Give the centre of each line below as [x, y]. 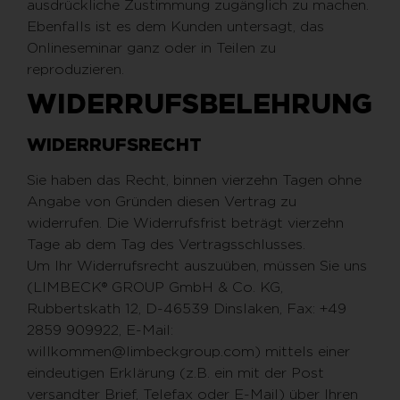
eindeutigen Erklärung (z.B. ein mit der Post [175, 373]
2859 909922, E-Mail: [100, 330]
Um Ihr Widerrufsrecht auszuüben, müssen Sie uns [197, 266]
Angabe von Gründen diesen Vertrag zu [162, 201]
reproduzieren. [75, 69]
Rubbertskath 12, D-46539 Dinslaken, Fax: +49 [187, 308]
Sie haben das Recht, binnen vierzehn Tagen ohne [194, 180]
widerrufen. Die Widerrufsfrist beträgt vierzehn [185, 223]
